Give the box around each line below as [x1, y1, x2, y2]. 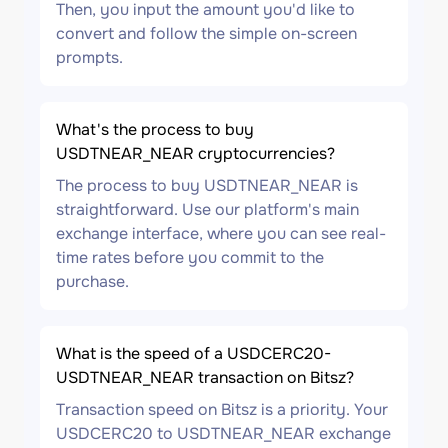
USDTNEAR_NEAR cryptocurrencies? [56, 143, 335, 164]
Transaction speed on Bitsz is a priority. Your [56, 399, 388, 420]
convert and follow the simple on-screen [56, 23, 357, 44]
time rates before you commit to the [56, 247, 324, 268]
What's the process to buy [56, 119, 254, 140]
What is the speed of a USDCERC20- [56, 343, 331, 364]
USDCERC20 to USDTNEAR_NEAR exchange [56, 423, 391, 444]
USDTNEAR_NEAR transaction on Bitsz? [56, 367, 354, 388]
